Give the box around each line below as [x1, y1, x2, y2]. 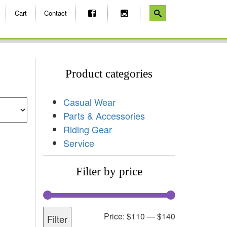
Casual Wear [63, 95, 116, 108]
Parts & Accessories [63, 108, 145, 122]
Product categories [65, 67, 153, 80]
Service [63, 136, 94, 149]
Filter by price [75, 165, 142, 178]
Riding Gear [63, 122, 112, 136]
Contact [44, 8, 67, 18]
